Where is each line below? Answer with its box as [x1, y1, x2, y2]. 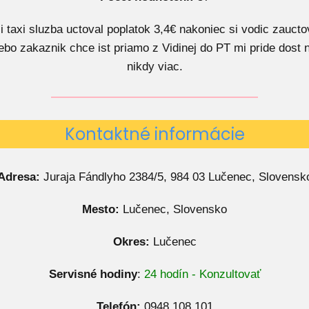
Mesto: [82, 203, 119, 216]
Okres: [112, 235, 150, 248]
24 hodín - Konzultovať [143, 268, 261, 281]
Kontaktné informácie [64, 123, 245, 146]
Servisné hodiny [48, 268, 137, 281]
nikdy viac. [126, 60, 183, 73]
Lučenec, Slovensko [119, 203, 227, 216]
